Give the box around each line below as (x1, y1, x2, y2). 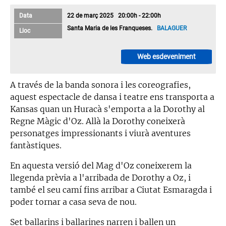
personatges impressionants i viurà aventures (10, 128, 191, 138)
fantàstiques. (10, 140, 64, 150)
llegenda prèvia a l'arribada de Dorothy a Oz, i (10, 172, 191, 183)
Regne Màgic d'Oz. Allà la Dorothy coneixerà (10, 116, 185, 126)
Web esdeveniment (137, 52, 196, 61)
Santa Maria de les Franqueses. (67, 24, 157, 32)
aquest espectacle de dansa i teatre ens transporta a (10, 91, 214, 102)
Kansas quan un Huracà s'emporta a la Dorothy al (10, 103, 205, 114)
